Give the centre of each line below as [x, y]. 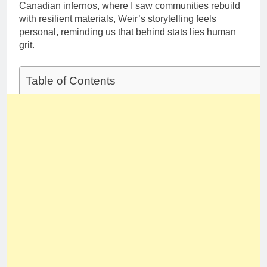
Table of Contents [71, 81]
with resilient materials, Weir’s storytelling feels [118, 19]
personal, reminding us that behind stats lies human [128, 32]
